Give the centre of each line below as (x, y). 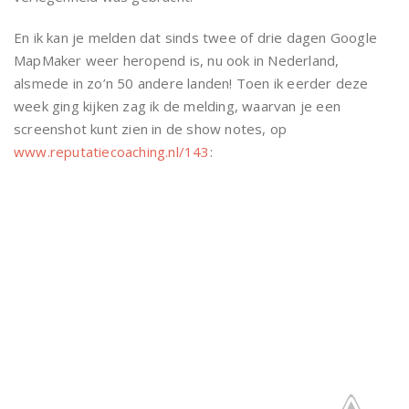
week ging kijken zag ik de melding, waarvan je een (178, 106)
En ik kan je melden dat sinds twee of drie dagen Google (196, 37)
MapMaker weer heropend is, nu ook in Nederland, (177, 60)
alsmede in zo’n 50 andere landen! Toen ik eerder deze (191, 83)
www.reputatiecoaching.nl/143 (112, 152)
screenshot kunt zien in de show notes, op (151, 129)
